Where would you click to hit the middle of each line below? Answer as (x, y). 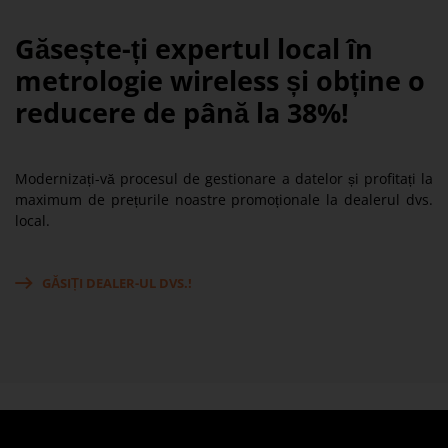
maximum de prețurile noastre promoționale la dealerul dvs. (224, 200)
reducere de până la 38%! (182, 113)
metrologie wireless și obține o (220, 81)
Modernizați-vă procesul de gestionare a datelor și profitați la (224, 179)
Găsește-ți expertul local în (194, 49)
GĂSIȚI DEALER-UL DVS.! (117, 283)
